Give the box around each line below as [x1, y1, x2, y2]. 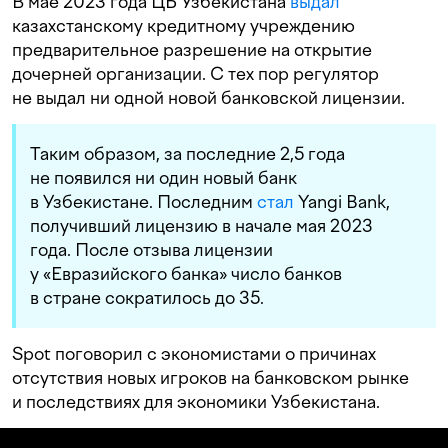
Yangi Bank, [294, 191, 390, 213]
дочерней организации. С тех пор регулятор [12, 63, 379, 85]
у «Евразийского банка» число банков [30, 263, 342, 285]
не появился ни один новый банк [30, 167, 297, 189]
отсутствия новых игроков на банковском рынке [12, 367, 409, 389]
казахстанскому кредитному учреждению [12, 15, 355, 37]
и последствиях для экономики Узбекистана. [12, 391, 380, 413]
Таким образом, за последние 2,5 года [30, 143, 345, 165]
